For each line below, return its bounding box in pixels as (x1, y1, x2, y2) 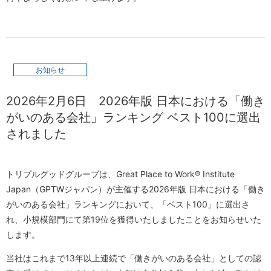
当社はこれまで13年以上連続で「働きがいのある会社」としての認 (6, 253, 261, 264)
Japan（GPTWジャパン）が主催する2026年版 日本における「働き (6, 184, 265, 195)
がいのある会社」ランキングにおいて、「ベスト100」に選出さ (6, 199, 250, 210)
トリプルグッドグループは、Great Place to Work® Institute (6, 169, 235, 180)
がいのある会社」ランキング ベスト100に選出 (6, 110, 261, 125)
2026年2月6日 (6, 94, 99, 109)
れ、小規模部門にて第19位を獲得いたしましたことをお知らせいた (6, 214, 261, 225)
